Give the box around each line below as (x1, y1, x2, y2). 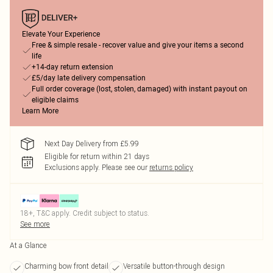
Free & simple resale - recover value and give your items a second (32, 41, 244, 49)
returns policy (149, 163, 193, 172)
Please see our (102, 163, 147, 172)
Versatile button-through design (123, 261, 225, 271)
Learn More (22, 107, 58, 115)
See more (20, 219, 50, 229)
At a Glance (10, 241, 47, 250)
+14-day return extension (32, 63, 113, 71)
